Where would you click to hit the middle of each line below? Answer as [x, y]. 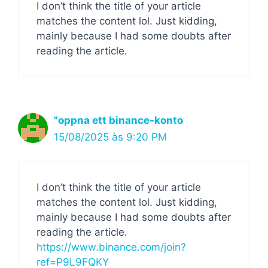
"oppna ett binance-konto [118, 120]
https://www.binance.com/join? [111, 247]
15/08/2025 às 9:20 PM [110, 137]
